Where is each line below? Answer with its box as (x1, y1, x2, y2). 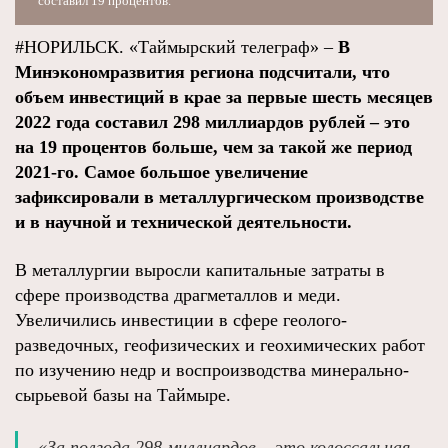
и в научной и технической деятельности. (15, 212, 352, 232)
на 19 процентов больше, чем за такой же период (15, 137, 412, 157)
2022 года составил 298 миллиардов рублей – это (15, 112, 410, 132)
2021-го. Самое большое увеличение (15, 162, 308, 182)
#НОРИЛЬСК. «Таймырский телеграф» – (15, 37, 338, 57)
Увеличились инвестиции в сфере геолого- (15, 310, 347, 330)
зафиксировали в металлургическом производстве (15, 187, 424, 207)
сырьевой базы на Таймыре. (15, 385, 231, 405)
